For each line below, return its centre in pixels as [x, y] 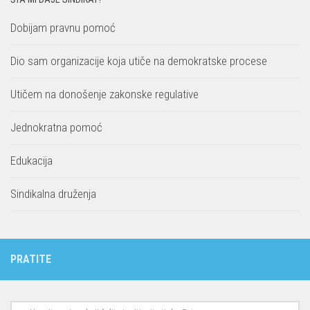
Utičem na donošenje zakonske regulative [104, 94]
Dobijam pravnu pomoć [63, 27]
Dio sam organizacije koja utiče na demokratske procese [139, 61]
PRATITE [31, 259]
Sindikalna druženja [53, 193]
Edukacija [31, 160]
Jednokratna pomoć [56, 127]
